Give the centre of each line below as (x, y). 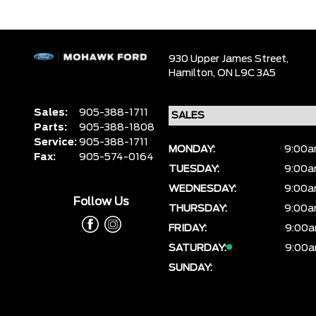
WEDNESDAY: (203, 189)
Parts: (51, 128)
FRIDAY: (188, 229)
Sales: (52, 113)
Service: (56, 142)
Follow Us (102, 202)
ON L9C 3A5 (247, 73)
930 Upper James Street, (229, 59)
